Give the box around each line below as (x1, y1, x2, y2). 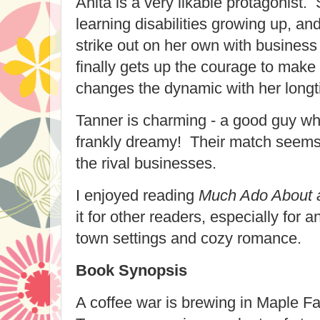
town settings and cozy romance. (76, 229, 301, 248)
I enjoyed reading (76, 186, 199, 205)
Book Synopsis (76, 261, 187, 279)
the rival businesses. (76, 154, 216, 173)
